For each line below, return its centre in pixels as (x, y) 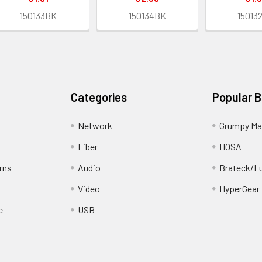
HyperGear (239, 188)
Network (95, 125)
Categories (99, 97)
